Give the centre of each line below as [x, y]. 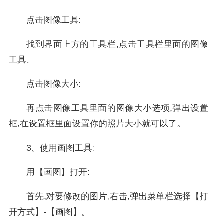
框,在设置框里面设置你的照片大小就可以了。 [97, 124]
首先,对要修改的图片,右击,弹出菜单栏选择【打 [117, 196]
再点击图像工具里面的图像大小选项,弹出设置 [117, 108]
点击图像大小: [54, 84]
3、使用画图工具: [60, 148]
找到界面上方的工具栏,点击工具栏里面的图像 [117, 44]
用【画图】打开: [58, 172]
